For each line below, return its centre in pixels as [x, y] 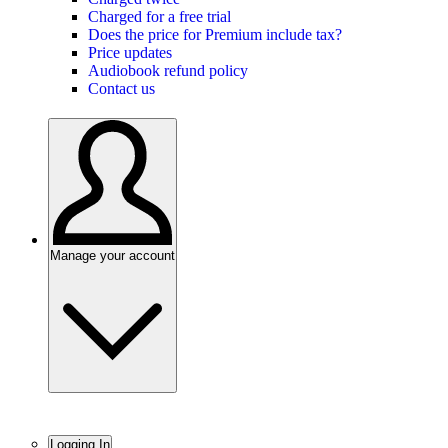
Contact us [121, 89]
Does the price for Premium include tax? [215, 35]
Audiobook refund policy [168, 71]
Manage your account [112, 255]
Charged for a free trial [159, 17]
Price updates [130, 53]
